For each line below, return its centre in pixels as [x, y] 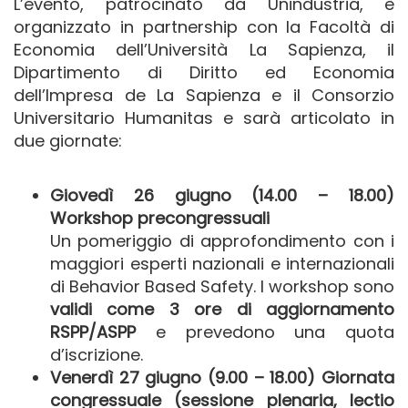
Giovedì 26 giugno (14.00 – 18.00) [222, 196]
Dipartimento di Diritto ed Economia [204, 73]
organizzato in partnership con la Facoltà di [204, 27]
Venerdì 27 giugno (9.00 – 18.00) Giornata [222, 378]
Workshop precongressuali [160, 219]
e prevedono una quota [265, 332]
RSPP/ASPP [93, 332]
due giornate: [68, 141]
